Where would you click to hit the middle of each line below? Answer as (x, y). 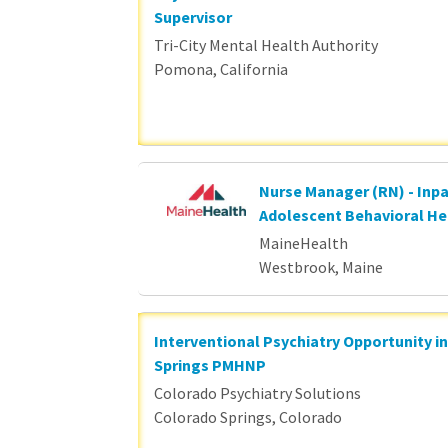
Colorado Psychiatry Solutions (257, 393)
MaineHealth (303, 243)
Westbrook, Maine (320, 267)
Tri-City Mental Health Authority (266, 45)
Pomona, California (221, 69)
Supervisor (193, 17)
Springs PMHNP (210, 365)
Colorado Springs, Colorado (248, 417)
